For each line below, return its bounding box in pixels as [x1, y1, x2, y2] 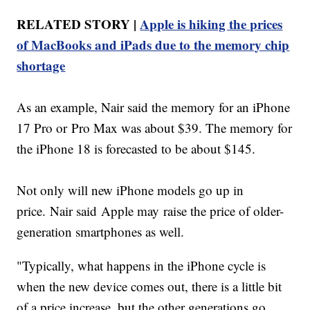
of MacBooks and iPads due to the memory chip [17, 35, 290, 54]
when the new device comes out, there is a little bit [17, 277, 282, 295]
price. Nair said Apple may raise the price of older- [17, 201, 284, 219]
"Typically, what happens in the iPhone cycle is [17, 256, 266, 274]
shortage [17, 55, 66, 75]
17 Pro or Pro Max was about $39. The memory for [17, 118, 293, 136]
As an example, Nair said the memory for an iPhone [17, 98, 291, 116]
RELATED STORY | [17, 14, 140, 33]
